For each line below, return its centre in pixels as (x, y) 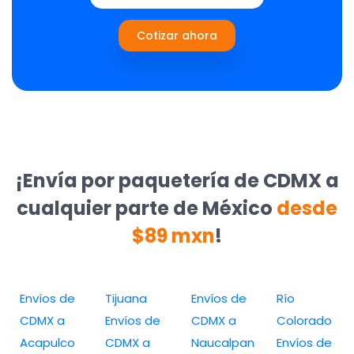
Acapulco (47, 342)
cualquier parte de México (147, 208)
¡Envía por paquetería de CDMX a (177, 180)
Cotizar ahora (177, 35)
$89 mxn (173, 235)
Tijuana (126, 298)
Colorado (304, 320)
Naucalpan (222, 342)
